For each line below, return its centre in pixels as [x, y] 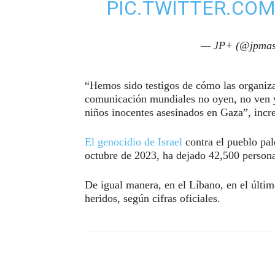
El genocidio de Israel [134, 141]
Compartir [133, 257]
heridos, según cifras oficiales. [153, 198]
